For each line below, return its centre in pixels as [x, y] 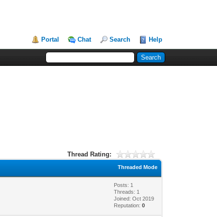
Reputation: [128, 205]
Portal [50, 39]
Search [120, 39]
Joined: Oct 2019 [134, 198]
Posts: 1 [124, 185]
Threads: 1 [127, 192]
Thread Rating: [90, 154]
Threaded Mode [138, 167]
